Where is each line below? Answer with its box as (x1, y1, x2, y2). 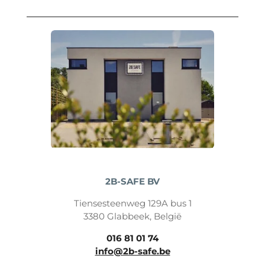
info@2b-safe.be (95, 245, 170, 257)
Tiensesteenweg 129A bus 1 (73, 198, 192, 209)
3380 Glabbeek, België (83, 211, 182, 222)
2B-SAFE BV (105, 176, 160, 188)
